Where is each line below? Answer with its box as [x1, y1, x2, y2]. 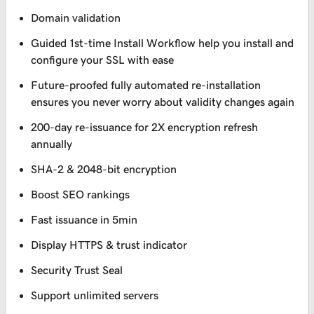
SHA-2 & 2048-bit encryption [31, 163, 177, 175]
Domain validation [31, 12, 121, 24]
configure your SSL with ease [31, 54, 175, 66]
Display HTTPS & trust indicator [31, 239, 188, 251]
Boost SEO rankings [31, 189, 130, 200]
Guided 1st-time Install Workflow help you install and [31, 37, 294, 49]
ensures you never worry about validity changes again [31, 96, 295, 108]
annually [31, 138, 73, 150]
